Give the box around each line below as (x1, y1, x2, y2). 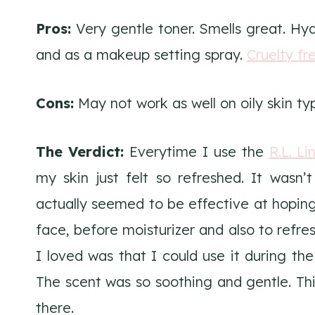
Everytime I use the (123, 142, 269, 160)
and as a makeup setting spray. (36, 45, 247, 63)
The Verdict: (36, 142, 124, 160)
